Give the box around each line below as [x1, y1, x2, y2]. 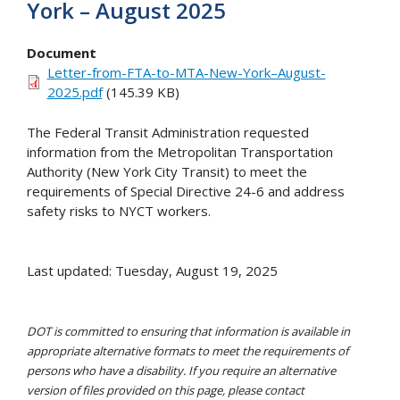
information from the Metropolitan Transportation [27, 142, 333, 161]
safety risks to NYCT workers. [27, 201, 211, 220]
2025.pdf [46, 83, 103, 102]
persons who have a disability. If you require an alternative [27, 362, 336, 379]
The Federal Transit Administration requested [27, 122, 309, 141]
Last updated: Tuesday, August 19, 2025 [27, 261, 278, 279]
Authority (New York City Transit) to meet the [27, 162, 307, 180]
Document [27, 44, 96, 62]
